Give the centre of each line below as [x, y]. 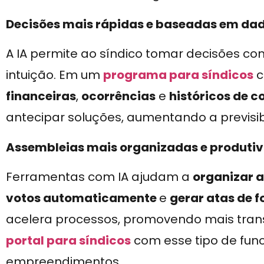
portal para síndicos [68, 240]
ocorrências [118, 96]
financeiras [41, 96]
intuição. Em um [55, 75]
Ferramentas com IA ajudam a [99, 176]
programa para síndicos [178, 75]
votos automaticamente [82, 198]
